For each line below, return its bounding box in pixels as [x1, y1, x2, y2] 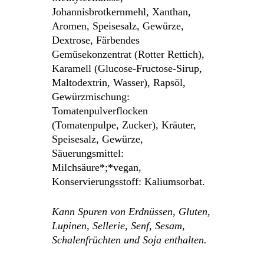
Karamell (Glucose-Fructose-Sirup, [52, 62, 203, 74]
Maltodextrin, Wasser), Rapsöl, [52, 76, 186, 88]
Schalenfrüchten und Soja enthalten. [52, 233, 210, 246]
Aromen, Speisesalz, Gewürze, [52, 19, 184, 32]
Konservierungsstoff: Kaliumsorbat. [52, 175, 206, 187]
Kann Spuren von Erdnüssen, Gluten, [52, 205, 211, 217]
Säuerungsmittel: [52, 147, 124, 159]
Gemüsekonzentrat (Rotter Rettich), [52, 48, 205, 60]
